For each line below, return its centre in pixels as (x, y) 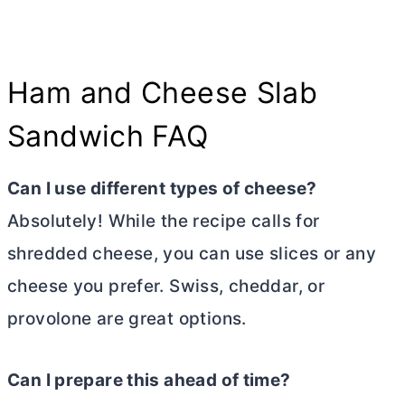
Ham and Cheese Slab (163, 93)
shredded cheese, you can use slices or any (192, 254)
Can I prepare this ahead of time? (149, 381)
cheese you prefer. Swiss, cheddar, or (166, 287)
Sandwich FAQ (108, 137)
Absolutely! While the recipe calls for (164, 221)
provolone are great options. (127, 319)
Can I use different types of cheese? (162, 189)
